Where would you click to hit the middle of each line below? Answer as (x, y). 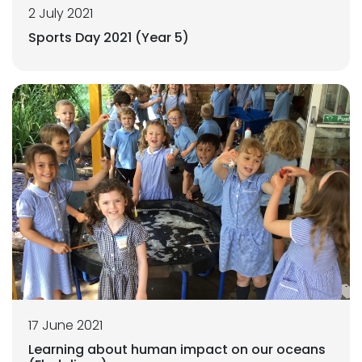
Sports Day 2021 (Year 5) (109, 37)
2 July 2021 (61, 13)
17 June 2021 (65, 326)
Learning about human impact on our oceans (177, 350)
